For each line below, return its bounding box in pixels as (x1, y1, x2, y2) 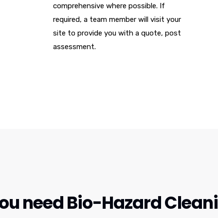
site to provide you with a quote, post (53, 29, 181, 38)
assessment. (53, 42, 96, 52)
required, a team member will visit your (53, 15, 181, 24)
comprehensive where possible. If (53, 1, 165, 11)
